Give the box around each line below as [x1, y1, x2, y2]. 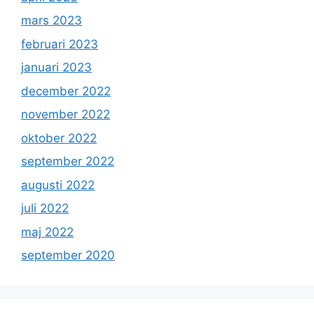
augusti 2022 [21, 177, 95, 192]
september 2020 [21, 248, 115, 263]
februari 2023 [21, 36, 98, 51]
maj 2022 [21, 224, 74, 239]
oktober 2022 [21, 130, 97, 145]
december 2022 [21, 83, 111, 98]
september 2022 [21, 154, 114, 169]
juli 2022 [21, 201, 69, 216]
